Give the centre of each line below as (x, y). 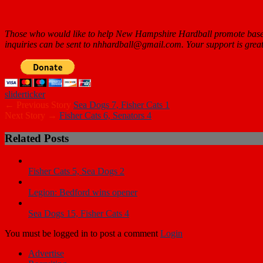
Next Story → (32, 115)
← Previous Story (39, 104)
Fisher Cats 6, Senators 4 (105, 115)
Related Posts (37, 138)
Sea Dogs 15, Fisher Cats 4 (79, 214)
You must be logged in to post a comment (82, 234)
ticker (35, 94)
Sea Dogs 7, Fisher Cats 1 (122, 104)
